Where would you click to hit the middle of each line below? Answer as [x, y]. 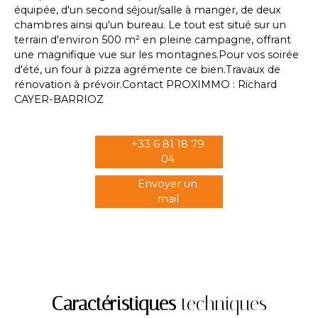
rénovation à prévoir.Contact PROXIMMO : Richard [146, 84]
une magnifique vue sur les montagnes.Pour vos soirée [157, 55]
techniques [221, 304]
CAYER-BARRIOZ [59, 99]
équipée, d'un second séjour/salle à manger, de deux [148, 10]
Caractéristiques [114, 304]
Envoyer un [168, 184]
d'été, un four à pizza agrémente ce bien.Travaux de [147, 70]
